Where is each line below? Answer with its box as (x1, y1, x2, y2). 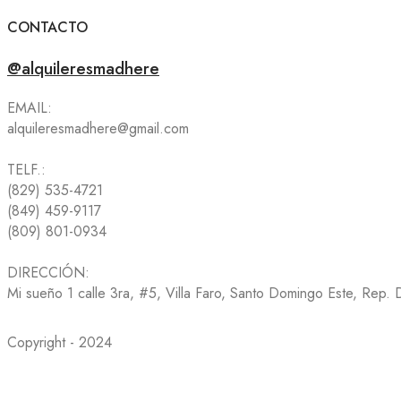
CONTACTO (7, 16, 88, 38)
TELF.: (7, 158, 46, 180)
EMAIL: (7, 97, 52, 118)
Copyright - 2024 (7, 331, 112, 353)
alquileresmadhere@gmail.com (7, 117, 189, 139)
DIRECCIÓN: (7, 261, 90, 283)
